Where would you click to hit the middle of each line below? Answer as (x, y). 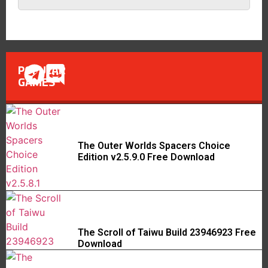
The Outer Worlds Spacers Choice (154, 145)
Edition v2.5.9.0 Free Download (146, 157)
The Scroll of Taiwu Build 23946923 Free (167, 232)
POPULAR (42, 70)
